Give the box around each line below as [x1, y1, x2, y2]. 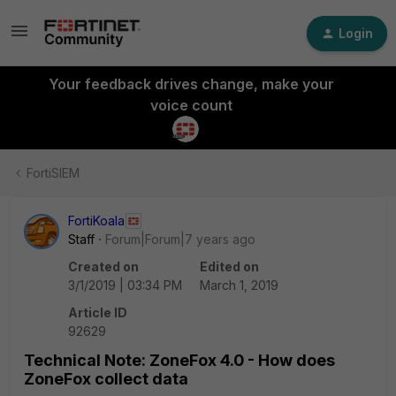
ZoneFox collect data [24, 369, 188, 388]
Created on [68, 259, 139, 274]
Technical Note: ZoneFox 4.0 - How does [24, 351, 335, 369]
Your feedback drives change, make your [48, 75, 334, 93]
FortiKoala [68, 213, 125, 228]
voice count [149, 96, 232, 114]
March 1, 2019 [200, 278, 278, 293]
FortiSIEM [27, 165, 80, 180]
